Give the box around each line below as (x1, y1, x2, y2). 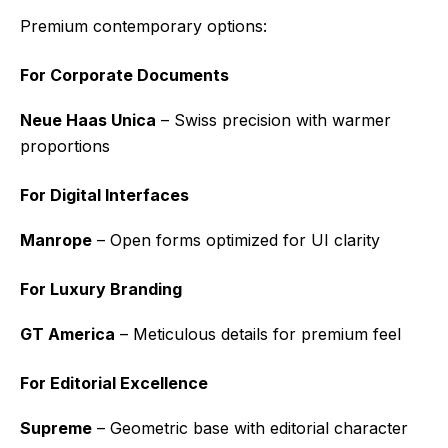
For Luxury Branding (20, 278, 182, 299)
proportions (20, 135, 110, 156)
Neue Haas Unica (20, 109, 156, 130)
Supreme (20, 417, 92, 438)
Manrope (20, 229, 92, 250)
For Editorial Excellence (20, 372, 208, 393)
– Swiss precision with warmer (156, 109, 391, 130)
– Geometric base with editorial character (92, 417, 408, 438)
